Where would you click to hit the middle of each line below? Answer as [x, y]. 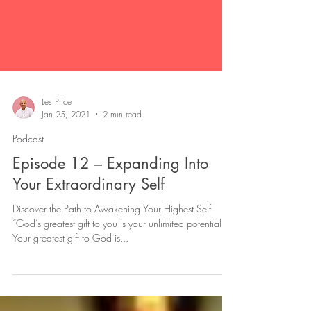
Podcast [28, 173]
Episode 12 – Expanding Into [110, 197]
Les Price [57, 136]
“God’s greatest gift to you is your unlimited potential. [118, 258]
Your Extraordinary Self [89, 218]
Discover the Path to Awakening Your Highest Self [112, 243]
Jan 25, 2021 [66, 149]
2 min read [122, 149]
